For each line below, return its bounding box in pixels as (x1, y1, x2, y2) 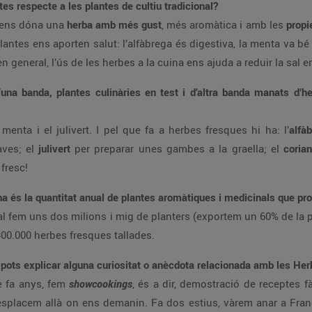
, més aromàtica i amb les (162, 17, 286, 31)
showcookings (69, 276, 132, 290)
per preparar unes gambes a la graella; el (75, 141, 283, 155)
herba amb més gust (67, 17, 162, 31)
